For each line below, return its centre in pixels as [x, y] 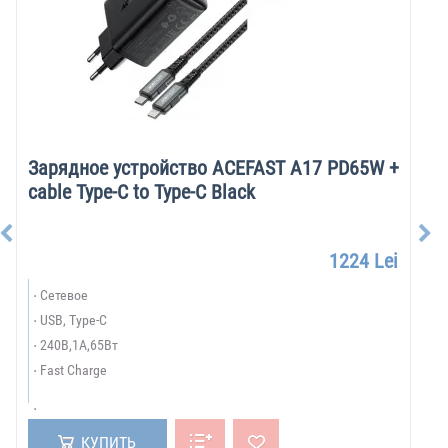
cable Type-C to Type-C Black [141, 192]
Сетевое [64, 295]
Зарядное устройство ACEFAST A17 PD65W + [213, 168]
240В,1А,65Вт [79, 345]
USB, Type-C [73, 320]
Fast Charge [73, 370]
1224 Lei [364, 261]
